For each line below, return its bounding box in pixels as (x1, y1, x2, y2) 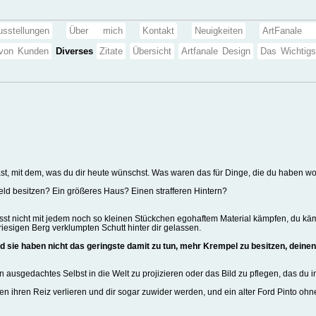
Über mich (69, 25, 123, 36)
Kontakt (142, 25, 175, 36)
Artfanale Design (181, 46, 250, 56)
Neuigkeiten (194, 25, 243, 36)
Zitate (99, 46, 123, 56)
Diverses (55, 46, 93, 56)
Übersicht (133, 46, 172, 56)
